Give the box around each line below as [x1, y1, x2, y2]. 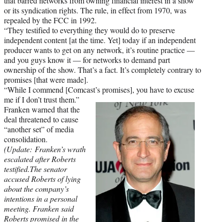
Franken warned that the [4, 104, 80, 114]
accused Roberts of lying [4, 173, 81, 184]
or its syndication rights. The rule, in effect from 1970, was [4, 4, 186, 15]
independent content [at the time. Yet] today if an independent [4, 34, 196, 45]
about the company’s [4, 183, 69, 194]
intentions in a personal [4, 193, 77, 204]
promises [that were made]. [4, 74, 88, 85]
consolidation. [4, 133, 48, 144]
